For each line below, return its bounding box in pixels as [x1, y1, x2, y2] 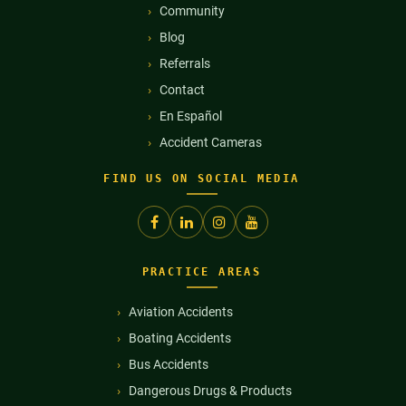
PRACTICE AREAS [141, 266, 262, 278]
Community [159, 4, 225, 18]
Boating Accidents [129, 331, 231, 345]
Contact [159, 82, 205, 97]
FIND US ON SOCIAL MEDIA [103, 172, 300, 185]
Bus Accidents [129, 357, 208, 372]
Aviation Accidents [129, 304, 233, 319]
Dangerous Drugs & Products [129, 383, 292, 398]
